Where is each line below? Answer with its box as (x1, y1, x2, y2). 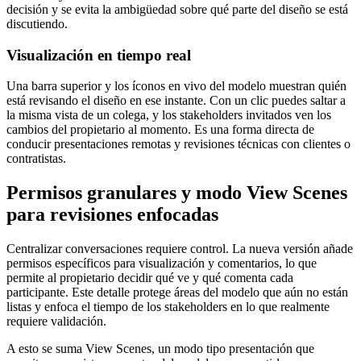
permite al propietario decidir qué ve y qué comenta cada (6, 271, 293, 285)
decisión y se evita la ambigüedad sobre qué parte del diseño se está (6, 2, 348, 16)
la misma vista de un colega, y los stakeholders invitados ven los (6, 108, 331, 122)
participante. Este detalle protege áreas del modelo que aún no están (6, 285, 348, 300)
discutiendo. (6, 16, 68, 31)
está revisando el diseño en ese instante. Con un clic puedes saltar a (6, 93, 346, 108)
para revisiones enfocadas (6, 204, 218, 226)
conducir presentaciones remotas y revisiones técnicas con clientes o (6, 137, 351, 151)
